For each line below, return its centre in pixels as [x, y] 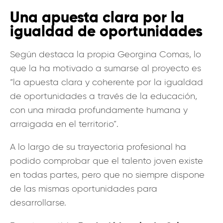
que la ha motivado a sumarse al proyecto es [106, 68]
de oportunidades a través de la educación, [104, 96]
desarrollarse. [38, 202]
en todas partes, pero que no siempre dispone [107, 174]
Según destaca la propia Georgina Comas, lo [106, 54]
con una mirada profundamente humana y [99, 110]
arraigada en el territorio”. [64, 124]
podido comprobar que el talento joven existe [107, 161]
